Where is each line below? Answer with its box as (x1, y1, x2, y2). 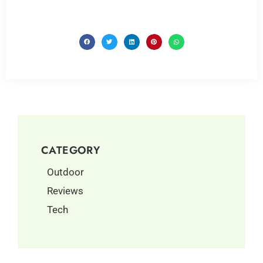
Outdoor (47, 166, 84, 178)
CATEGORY (41, 142, 100, 158)
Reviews (47, 184, 83, 197)
